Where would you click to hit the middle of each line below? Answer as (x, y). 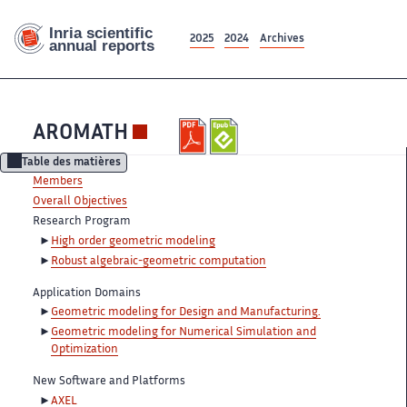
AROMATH (80, 134)
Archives (282, 39)
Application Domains (87, 293)
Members (58, 182)
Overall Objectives (80, 202)
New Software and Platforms (109, 381)
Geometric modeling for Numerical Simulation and (184, 332)
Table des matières (71, 164)
